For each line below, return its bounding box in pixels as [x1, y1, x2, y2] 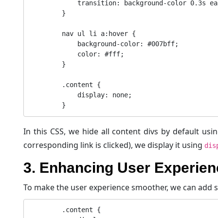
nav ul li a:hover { [31, 30, 62, 38]
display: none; [31, 91, 77, 99]
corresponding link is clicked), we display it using [23, 139, 204, 150]
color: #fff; [31, 50, 77, 58]
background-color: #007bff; [31, 40, 77, 48]
